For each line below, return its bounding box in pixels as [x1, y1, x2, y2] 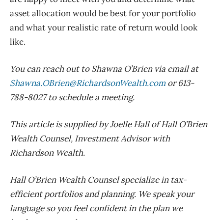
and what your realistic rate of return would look [10, 22, 197, 33]
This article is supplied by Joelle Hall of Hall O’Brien [10, 119, 207, 130]
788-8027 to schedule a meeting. [10, 92, 135, 103]
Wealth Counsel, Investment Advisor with [10, 133, 170, 144]
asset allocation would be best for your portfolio [10, 8, 196, 19]
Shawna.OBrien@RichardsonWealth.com [10, 78, 165, 89]
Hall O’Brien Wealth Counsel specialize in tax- [10, 174, 187, 186]
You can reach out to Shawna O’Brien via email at [10, 63, 198, 75]
